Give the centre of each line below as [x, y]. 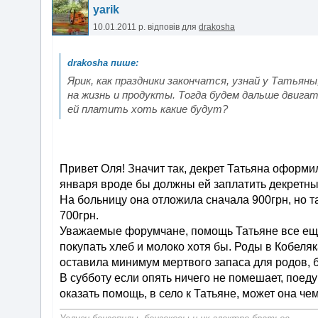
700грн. [79, 215]
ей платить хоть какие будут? [148, 109]
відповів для [173, 27]
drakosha [217, 27]
